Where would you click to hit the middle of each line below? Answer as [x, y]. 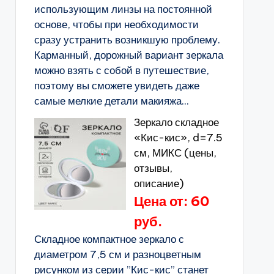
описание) [159, 183]
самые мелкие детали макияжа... [111, 101]
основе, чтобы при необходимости [116, 24]
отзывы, [153, 168]
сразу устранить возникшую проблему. [127, 40]
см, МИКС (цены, [175, 153]
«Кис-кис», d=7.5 [178, 138]
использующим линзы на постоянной [123, 9]
